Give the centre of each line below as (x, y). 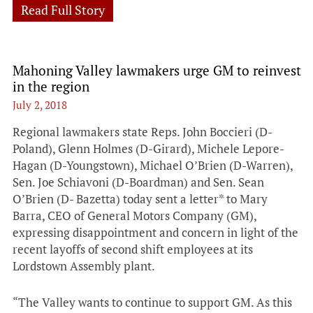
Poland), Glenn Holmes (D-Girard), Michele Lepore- (148, 148)
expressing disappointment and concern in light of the (155, 232)
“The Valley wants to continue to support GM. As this (152, 302)
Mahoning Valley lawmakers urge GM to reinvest (157, 70)
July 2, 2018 (40, 105)
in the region (51, 86)
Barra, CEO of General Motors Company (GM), (134, 216)
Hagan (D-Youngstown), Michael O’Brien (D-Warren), (153, 165)
